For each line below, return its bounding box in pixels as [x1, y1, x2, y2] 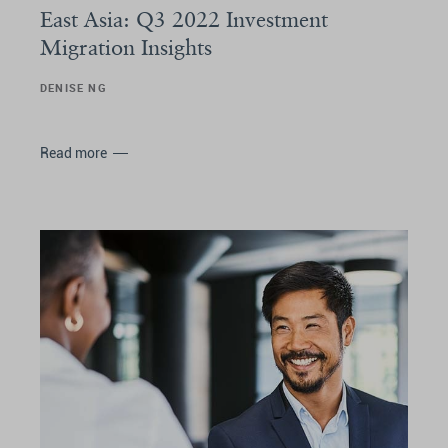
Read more [40, 144, 107, 161]
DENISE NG [40, 79, 107, 95]
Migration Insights [40, 33, 212, 60]
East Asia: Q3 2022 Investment [40, 5, 328, 32]
